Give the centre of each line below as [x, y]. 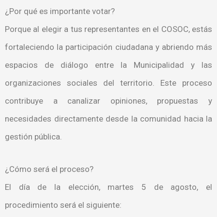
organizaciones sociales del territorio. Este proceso [108, 83]
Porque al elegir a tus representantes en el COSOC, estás [108, 29]
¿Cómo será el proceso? [49, 169]
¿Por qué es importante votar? [60, 11]
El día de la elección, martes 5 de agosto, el [108, 187]
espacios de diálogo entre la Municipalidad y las [108, 65]
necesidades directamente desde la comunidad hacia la [108, 119]
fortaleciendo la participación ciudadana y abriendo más [108, 47]
